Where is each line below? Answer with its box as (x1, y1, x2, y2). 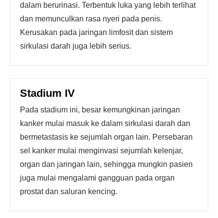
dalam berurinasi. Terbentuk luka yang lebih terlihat (20, 1, 196, 9)
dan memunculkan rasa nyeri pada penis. (20, 15, 162, 23)
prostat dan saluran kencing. (20, 187, 117, 196)
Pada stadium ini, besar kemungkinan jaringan (20, 106, 180, 114)
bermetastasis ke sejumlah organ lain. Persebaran (20, 133, 193, 141)
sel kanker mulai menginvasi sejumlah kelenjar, (20, 146, 183, 155)
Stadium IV (20, 87, 75, 99)
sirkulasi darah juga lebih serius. (20, 42, 131, 50)
